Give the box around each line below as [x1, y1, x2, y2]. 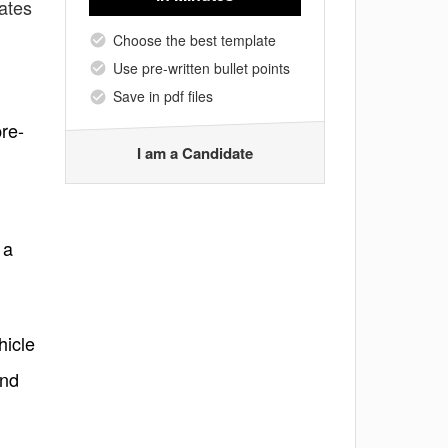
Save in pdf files [113, 86, 213, 107]
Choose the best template [113, 29, 276, 50]
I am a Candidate [137, 141, 253, 164]
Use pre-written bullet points [113, 57, 290, 78]
